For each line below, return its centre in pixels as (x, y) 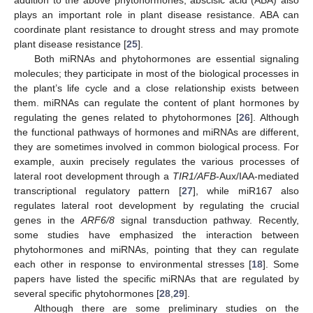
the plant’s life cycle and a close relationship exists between (156, 88)
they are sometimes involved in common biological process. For (156, 146)
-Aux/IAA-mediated (257, 176)
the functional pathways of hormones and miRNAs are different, (156, 132)
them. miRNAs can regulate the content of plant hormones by (156, 102)
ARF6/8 (98, 220)
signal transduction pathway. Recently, (207, 220)
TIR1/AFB (194, 176)
